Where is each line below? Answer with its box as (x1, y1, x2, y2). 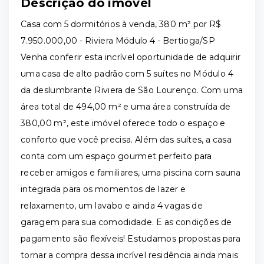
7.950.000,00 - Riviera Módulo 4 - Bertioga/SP (21, 35, 215, 46)
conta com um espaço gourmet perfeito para (21, 151, 212, 161)
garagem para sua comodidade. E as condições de (21, 217, 232, 227)
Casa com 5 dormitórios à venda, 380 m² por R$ (21, 19, 222, 29)
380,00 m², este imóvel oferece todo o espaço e (21, 118, 226, 128)
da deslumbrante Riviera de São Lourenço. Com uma (21, 85, 243, 95)
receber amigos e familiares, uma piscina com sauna (21, 167, 241, 178)
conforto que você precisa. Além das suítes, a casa (21, 134, 232, 145)
